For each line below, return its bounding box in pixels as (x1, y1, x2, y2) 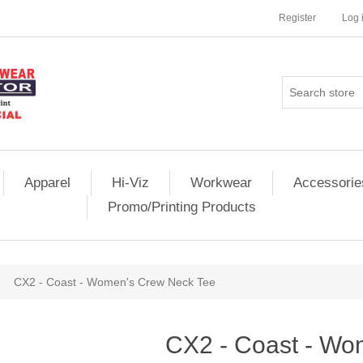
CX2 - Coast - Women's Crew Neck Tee (14, 275, 216, 288)
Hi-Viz (112, 175, 149, 190)
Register (279, 12, 316, 23)
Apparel (24, 175, 70, 190)
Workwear (190, 175, 252, 190)
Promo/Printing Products (108, 199, 256, 215)
